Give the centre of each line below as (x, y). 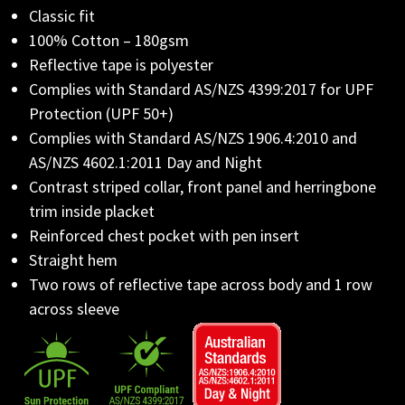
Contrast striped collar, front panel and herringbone (202, 187)
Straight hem (73, 260)
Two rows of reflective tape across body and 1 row (201, 284)
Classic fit (62, 16)
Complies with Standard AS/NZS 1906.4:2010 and (193, 138)
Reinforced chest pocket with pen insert (164, 235)
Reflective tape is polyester (121, 65)
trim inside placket (92, 211)
